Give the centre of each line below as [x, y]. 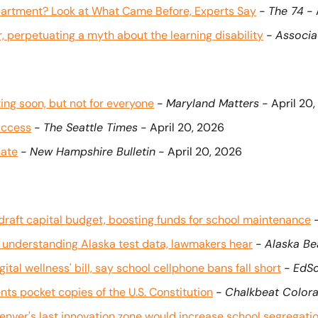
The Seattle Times [91, 127]
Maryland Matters [213, 103]
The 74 [286, 11]
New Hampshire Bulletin [93, 152]
